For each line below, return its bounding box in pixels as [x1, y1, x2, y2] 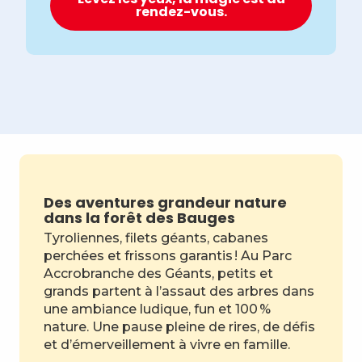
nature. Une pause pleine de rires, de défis [44, 319, 315, 335]
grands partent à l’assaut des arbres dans [44, 284, 314, 299]
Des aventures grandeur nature [44, 192, 287, 213]
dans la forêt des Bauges [44, 208, 235, 228]
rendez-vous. [135, 2, 227, 21]
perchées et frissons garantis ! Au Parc [44, 248, 292, 263]
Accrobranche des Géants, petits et [44, 266, 273, 281]
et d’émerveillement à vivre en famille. [44, 337, 290, 352]
